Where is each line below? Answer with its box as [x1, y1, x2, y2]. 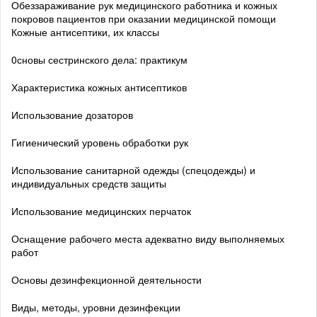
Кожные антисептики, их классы [11, 24, 159, 39]
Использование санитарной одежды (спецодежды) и [11, 162, 255, 177]
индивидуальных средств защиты [11, 175, 166, 190]
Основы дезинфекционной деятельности [11, 272, 202, 287]
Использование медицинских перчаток [11, 203, 191, 218]
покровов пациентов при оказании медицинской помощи [11, 11, 276, 25]
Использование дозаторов [11, 107, 133, 122]
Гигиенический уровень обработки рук [11, 134, 188, 149]
